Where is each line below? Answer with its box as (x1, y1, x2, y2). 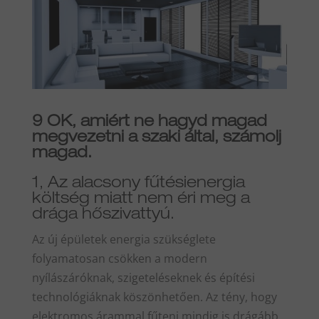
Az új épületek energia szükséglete (31, 231, 216, 247)
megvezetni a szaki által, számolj (31, 130, 281, 146)
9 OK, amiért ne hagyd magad (31, 114, 267, 130)
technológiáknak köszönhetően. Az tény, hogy (31, 288, 277, 305)
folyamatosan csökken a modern (31, 250, 207, 266)
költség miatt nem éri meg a (31, 191, 250, 207)
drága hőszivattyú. (31, 206, 174, 223)
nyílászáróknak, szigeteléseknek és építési (31, 269, 255, 286)
